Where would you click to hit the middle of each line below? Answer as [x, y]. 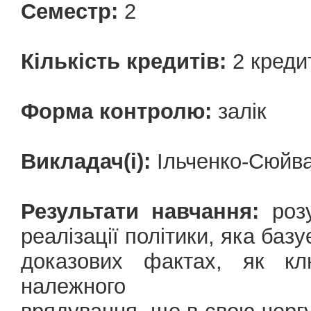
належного [73, 286]
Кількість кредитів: [124, 61]
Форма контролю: [116, 111]
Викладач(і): [86, 161]
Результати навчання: [140, 211]
